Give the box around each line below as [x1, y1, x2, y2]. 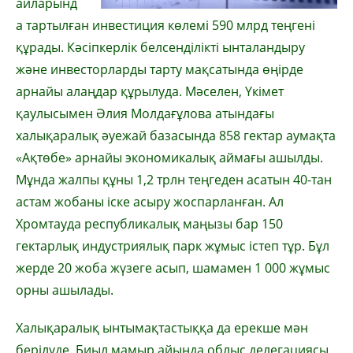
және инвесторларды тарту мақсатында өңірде [16, 61, 303, 78]
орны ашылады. [16, 281, 113, 299]
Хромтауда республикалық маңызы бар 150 [16, 215, 283, 232]
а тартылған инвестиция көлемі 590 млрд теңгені [16, 17, 315, 34]
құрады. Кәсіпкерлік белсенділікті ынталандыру [16, 39, 305, 56]
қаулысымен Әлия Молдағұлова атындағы [16, 105, 274, 122]
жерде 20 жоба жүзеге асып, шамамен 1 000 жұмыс [16, 259, 330, 277]
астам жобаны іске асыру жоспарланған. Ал [16, 193, 284, 210]
